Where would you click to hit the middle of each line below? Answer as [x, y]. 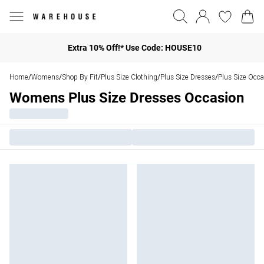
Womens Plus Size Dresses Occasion [127, 98]
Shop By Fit [80, 77]
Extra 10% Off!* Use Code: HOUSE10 [134, 47]
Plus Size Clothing [129, 77]
